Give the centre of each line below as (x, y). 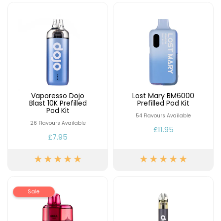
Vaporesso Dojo (58, 96)
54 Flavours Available (163, 116)
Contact (25, 18)
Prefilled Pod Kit (163, 103)
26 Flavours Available (58, 123)
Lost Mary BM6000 (163, 96)
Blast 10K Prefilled (58, 103)
